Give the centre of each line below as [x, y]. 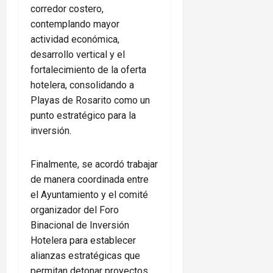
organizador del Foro [75, 210]
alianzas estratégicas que [85, 256]
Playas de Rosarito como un [90, 101]
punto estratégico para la [83, 116]
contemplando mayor [75, 24]
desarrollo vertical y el [78, 55]
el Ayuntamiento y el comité [89, 195]
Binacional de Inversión [80, 225]
